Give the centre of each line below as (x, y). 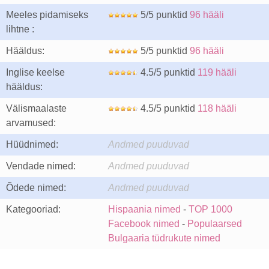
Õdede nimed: (36, 188)
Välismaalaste (36, 108)
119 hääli (217, 72)
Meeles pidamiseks (47, 15)
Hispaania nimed (144, 209)
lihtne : (20, 29)
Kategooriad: (33, 209)
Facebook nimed (144, 224)
